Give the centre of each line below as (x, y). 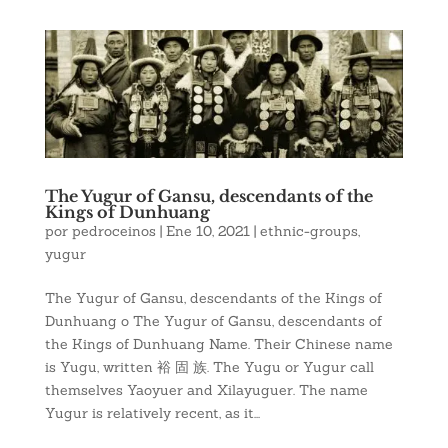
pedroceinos (113, 231)
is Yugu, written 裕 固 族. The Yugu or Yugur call (209, 367)
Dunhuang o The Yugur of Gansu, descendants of (213, 321)
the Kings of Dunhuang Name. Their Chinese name (218, 344)
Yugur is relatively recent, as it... (152, 413)
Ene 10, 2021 (207, 231)
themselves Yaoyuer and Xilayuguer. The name (206, 390)
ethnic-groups (308, 231)
